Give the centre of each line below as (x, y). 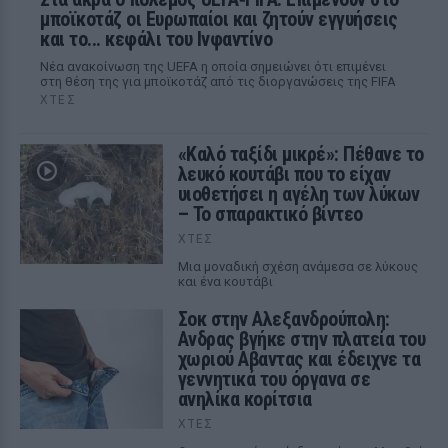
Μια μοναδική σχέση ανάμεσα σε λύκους (297, 266)
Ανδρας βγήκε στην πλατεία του (301, 339)
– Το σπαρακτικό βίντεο (270, 214)
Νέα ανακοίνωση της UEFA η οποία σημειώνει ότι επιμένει (213, 66)
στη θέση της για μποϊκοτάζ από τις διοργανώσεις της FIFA (218, 81)
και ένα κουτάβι (225, 281)
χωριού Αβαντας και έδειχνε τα (299, 359)
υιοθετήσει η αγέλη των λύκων (298, 194)
